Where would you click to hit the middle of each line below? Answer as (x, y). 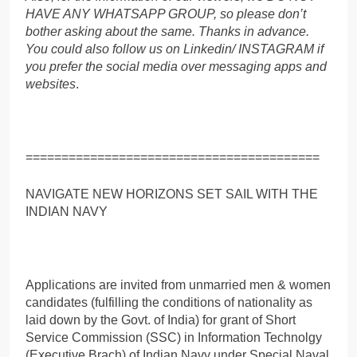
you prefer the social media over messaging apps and (176, 66)
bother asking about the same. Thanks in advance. (167, 31)
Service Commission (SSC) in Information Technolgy (174, 337)
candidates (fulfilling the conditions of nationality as (169, 302)
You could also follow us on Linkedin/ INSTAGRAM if (175, 49)
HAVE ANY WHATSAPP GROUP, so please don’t (166, 14)
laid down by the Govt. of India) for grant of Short (161, 320)
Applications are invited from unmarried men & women (178, 284)
